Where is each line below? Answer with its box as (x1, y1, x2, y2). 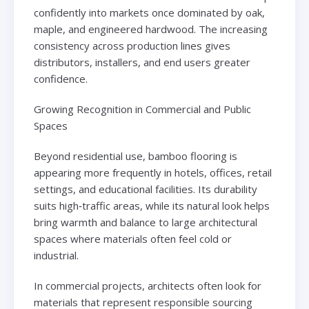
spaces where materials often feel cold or (33, 232, 232, 246)
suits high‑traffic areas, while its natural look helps (33, 199, 270, 213)
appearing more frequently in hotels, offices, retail (33, 166, 272, 180)
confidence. (33, 72, 88, 86)
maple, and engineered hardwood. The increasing (33, 22, 268, 37)
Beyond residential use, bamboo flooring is (33, 149, 237, 163)
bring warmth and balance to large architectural (33, 215, 257, 230)
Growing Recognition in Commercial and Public (33, 102, 251, 117)
